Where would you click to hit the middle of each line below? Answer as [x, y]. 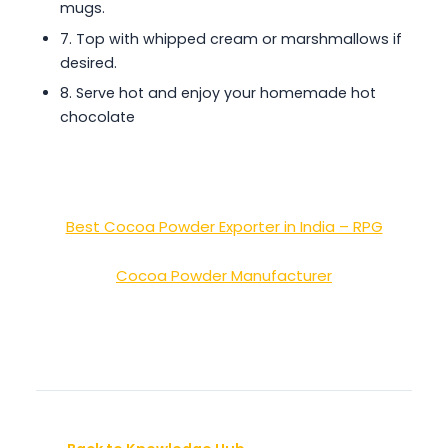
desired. [88, 62]
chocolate [97, 117]
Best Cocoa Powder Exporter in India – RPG [224, 227]
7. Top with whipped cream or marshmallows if [231, 38]
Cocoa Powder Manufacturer [224, 275]
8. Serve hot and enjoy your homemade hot [218, 93]
